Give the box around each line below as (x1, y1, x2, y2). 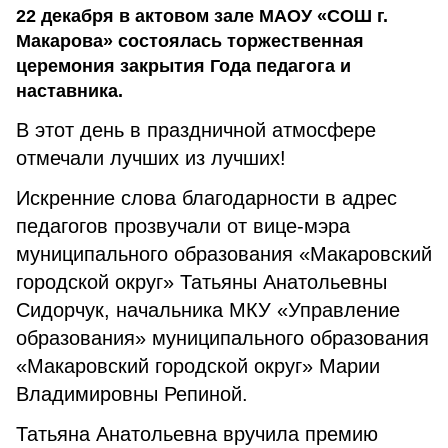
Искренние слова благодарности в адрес (16, 187, 397, 209)
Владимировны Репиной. (16, 383, 248, 405)
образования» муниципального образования (16, 327, 429, 349)
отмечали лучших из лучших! (16, 147, 286, 169)
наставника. (16, 81, 123, 101)
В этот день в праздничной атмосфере (16, 119, 376, 141)
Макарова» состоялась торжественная (16, 31, 364, 51)
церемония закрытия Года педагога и (16, 56, 351, 76)
